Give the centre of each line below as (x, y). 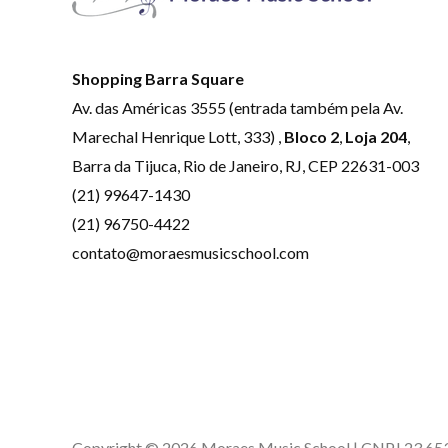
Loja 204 (376, 137)
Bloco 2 (311, 137)
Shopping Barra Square (158, 79)
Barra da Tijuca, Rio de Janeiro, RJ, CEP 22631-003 (245, 166)
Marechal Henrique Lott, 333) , (178, 137)
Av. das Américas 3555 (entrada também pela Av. (237, 108)
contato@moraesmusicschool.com (190, 253)
